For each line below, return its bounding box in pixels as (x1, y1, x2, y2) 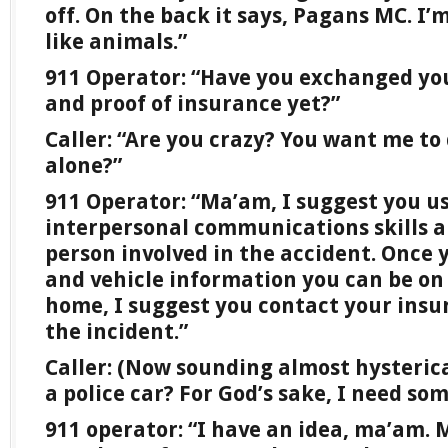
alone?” (45, 153, 122, 178)
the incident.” (45, 319, 188, 344)
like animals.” (45, 29, 187, 54)
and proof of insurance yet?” (45, 91, 340, 116)
